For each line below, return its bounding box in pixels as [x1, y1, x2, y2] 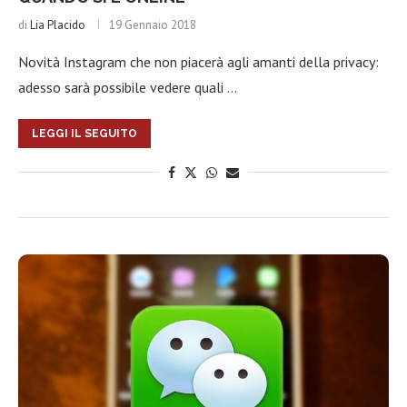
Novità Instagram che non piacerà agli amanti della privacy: [18, 53, 379, 71]
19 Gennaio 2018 [109, 17, 196, 33]
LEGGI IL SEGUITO [32, 127, 137, 140]
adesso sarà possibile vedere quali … [18, 78, 237, 96]
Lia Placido [30, 17, 85, 33]
